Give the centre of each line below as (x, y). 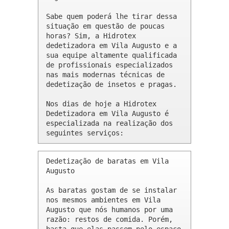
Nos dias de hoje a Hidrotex (101, 104)
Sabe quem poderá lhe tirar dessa (111, 17)
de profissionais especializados (109, 65)
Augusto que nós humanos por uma (109, 210)
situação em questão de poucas (105, 26)
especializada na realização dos (109, 123)
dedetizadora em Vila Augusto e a (111, 46)
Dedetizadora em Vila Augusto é (107, 114)
